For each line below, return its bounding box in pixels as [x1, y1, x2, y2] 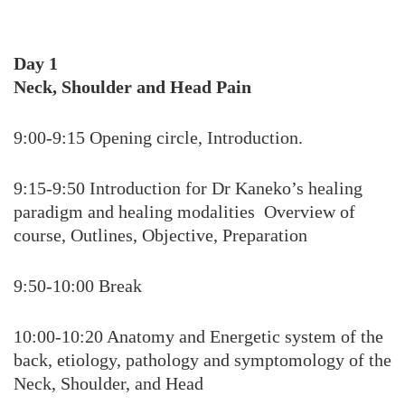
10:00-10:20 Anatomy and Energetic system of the [14, 326, 383, 346]
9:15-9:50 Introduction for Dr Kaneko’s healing [14, 178, 363, 198]
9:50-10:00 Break [14, 276, 142, 296]
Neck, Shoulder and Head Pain [14, 77, 251, 97]
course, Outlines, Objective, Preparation [14, 225, 307, 245]
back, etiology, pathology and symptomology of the [14, 350, 391, 370]
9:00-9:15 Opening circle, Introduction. [14, 127, 303, 147]
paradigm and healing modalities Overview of [14, 202, 355, 221]
